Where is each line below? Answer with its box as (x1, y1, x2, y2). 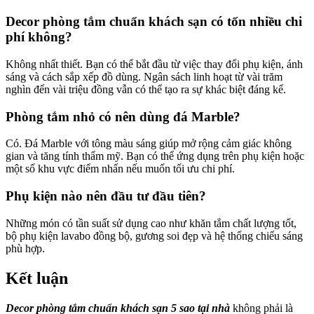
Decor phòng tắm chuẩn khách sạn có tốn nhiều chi (6, 14, 302, 29)
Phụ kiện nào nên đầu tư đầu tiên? (6, 189, 206, 203)
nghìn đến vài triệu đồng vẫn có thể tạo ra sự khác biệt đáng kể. (6, 83, 286, 95)
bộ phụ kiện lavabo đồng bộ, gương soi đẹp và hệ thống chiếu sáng (6, 229, 303, 242)
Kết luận (6, 268, 68, 287)
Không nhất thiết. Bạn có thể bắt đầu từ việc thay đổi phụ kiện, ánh (6, 57, 303, 70)
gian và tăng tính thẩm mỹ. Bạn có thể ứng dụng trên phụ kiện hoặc (6, 150, 304, 163)
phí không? (6, 29, 72, 45)
